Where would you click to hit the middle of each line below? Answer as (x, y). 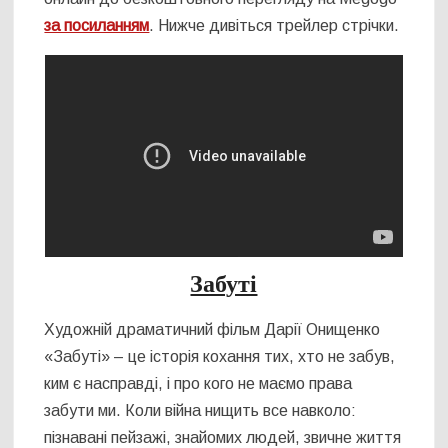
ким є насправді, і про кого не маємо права (198, 384)
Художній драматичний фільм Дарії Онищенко (212, 330)
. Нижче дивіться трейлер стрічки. (274, 25)
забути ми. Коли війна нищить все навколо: (200, 411)
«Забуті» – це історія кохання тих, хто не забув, (220, 357)
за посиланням (97, 25)
